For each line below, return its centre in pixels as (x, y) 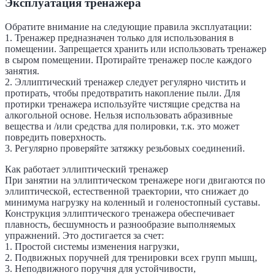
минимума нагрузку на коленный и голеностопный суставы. (133, 202)
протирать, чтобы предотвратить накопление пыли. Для (122, 93)
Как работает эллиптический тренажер (87, 169)
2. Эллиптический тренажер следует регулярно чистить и (126, 82)
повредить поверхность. (56, 137)
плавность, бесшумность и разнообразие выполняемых (120, 224)
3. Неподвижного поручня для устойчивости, (100, 268)
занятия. (22, 71)
